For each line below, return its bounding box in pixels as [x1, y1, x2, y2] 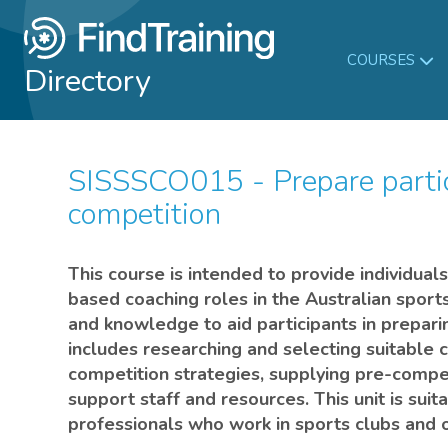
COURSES [346, 49, 415, 70]
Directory [24, 59, 151, 102]
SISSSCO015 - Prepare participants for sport [68, 161, 86, 202]
